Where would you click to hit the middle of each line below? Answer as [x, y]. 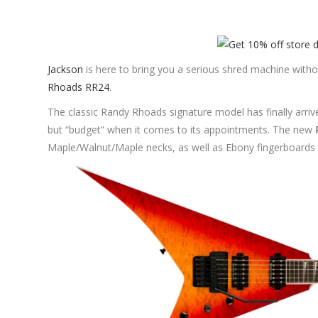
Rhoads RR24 [79, 87]
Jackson [66, 69]
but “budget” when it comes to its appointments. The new [182, 129]
